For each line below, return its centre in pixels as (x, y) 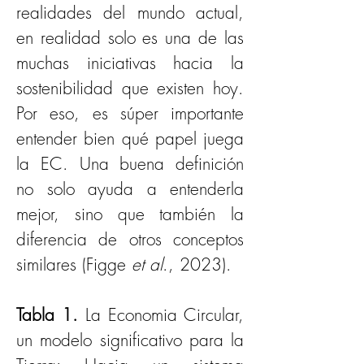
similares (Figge (74, 264)
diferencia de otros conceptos (130, 239)
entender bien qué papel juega (130, 139)
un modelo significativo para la (130, 340)
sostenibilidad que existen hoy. (130, 88)
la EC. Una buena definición (130, 164)
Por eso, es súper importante (130, 113)
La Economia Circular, (165, 315)
